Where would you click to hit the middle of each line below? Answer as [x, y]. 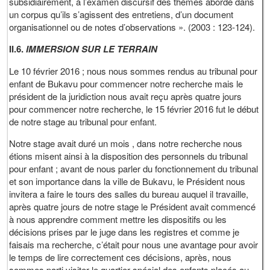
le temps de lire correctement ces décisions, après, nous [121, 257]
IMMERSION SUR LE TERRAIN [93, 49]
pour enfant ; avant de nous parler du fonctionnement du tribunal [134, 169]
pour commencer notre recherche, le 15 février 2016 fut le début [134, 109]
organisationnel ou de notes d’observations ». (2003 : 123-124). [132, 27]
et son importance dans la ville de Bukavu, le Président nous [127, 181]
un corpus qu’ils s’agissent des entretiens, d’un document [121, 14]
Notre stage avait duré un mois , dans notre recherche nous [126, 143]
